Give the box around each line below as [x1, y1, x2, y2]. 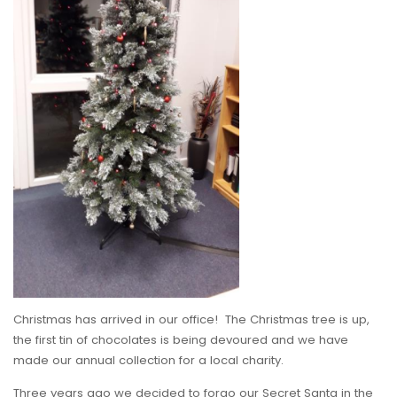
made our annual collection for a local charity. [13, 352, 284, 370]
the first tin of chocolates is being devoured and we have [13, 331, 348, 349]
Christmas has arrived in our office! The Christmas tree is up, [13, 311, 370, 329]
